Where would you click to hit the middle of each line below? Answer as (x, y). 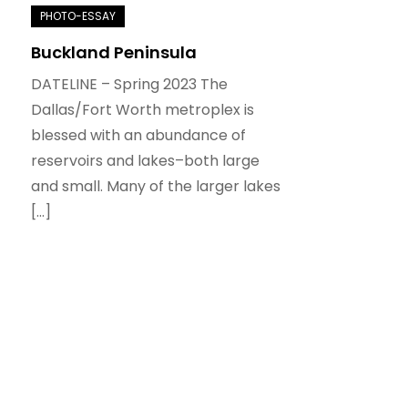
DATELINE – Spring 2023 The (129, 84)
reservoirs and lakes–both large (145, 160)
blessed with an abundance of (138, 135)
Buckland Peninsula (113, 52)
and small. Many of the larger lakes (155, 186)
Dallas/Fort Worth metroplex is (142, 109)
